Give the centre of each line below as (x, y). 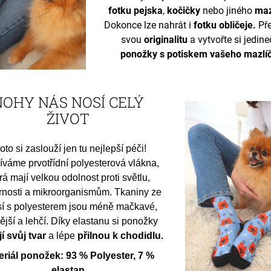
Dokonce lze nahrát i (149, 25)
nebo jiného (228, 10)
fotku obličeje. (225, 25)
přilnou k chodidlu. (121, 235)
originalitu (166, 39)
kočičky (184, 10)
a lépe (62, 235)
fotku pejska (136, 10)
